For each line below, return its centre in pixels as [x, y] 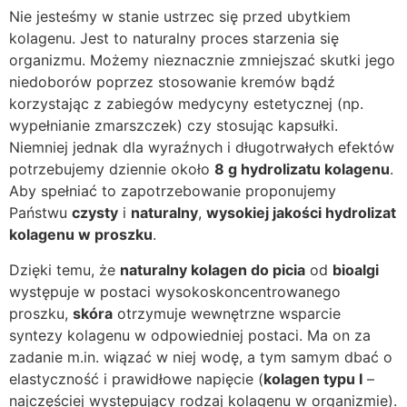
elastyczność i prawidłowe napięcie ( [136, 378]
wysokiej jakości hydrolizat [301, 213]
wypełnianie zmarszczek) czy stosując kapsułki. [174, 126]
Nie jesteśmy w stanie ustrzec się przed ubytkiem [180, 17]
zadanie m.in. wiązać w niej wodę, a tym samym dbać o [201, 357]
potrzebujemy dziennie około [112, 169]
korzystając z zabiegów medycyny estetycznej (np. [186, 104]
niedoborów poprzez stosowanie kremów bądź [172, 82]
